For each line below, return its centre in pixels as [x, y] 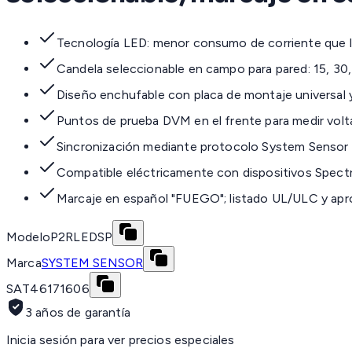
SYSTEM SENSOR [92, 263]
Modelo [28, 237]
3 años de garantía [78, 313]
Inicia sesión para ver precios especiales [121, 340]
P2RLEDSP [81, 237]
